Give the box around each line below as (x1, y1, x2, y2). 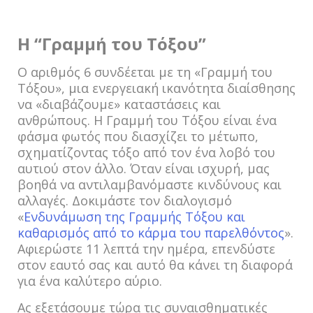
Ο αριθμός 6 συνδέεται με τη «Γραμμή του (17, 64, 272, 80)
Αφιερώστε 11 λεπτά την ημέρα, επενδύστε (17, 240, 275, 257)
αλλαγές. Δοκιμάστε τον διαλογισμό (17, 192, 232, 209)
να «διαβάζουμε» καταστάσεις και (17, 96, 221, 112)
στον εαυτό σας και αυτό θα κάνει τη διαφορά (17, 256, 293, 273)
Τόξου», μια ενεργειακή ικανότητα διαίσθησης (17, 80, 296, 96)
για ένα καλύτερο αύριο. (17, 272, 162, 289)
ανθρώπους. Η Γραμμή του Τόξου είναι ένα (17, 112, 277, 129)
